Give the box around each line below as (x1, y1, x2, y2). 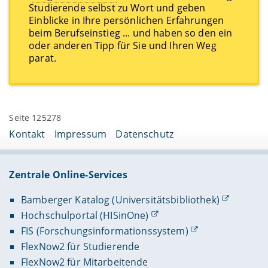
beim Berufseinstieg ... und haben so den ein (29, 26, 233, 40)
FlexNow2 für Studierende (20, 240, 140, 254)
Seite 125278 (9, 112, 62, 124)
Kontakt (9, 127, 45, 141)
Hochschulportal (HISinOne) (20, 209, 149, 223)
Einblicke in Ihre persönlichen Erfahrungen (29, 14, 224, 28)
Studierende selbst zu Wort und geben (29, 1, 206, 15)
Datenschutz (115, 127, 173, 141)
